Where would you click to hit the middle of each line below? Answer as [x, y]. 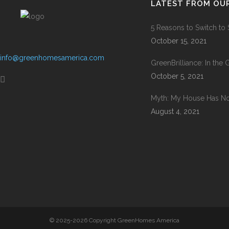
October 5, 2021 [177, 76]
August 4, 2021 [175, 111]
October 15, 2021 [179, 41]
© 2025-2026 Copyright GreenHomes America [114, 220]
